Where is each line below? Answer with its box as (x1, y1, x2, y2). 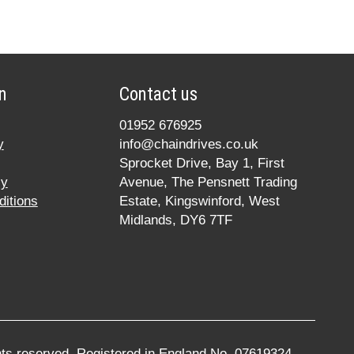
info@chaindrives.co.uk (119, 136, 258, 152)
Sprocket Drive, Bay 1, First (119, 155, 284, 171)
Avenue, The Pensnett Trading (119, 174, 297, 190)
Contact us (119, 83, 198, 105)
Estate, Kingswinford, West (119, 193, 280, 209)
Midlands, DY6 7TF (119, 212, 232, 228)
